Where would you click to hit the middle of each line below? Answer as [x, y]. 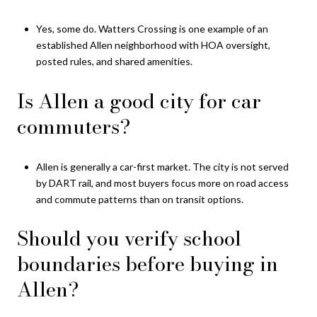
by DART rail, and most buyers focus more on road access [162, 183]
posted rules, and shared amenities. [114, 62]
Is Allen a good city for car [139, 101]
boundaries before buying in [148, 264]
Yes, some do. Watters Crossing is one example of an [152, 29]
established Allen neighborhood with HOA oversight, [153, 45]
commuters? [74, 127]
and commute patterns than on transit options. [139, 199]
